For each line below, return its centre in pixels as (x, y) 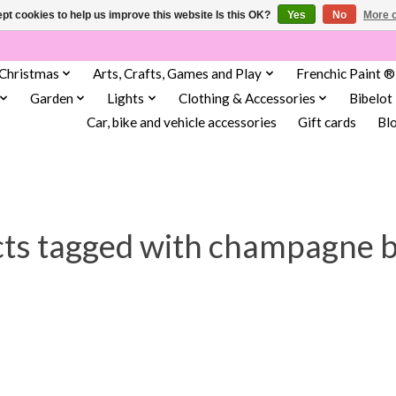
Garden (51, 98)
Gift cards (327, 122)
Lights (126, 98)
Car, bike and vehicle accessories (181, 122)
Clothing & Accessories (247, 98)
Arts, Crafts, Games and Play (178, 73)
